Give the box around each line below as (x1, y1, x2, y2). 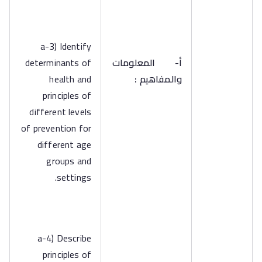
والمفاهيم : (135, 70, 182, 88)
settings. (56, 168, 91, 186)
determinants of (25, 54, 91, 71)
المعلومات (112, 54, 156, 71)
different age (37, 136, 91, 153)
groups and (46, 152, 91, 170)
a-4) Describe (37, 229, 91, 247)
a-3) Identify (40, 37, 91, 55)
